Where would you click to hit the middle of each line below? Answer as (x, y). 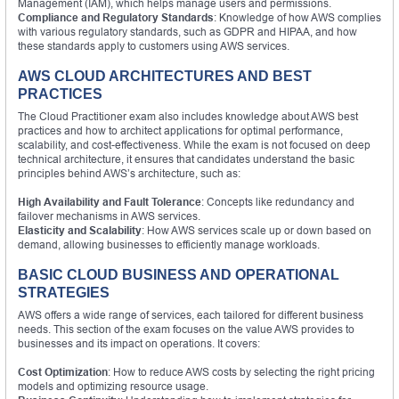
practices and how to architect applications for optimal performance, (180, 130)
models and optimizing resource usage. (113, 386)
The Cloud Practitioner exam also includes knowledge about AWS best (188, 116)
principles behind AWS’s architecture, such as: (129, 173)
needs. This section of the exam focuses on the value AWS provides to (186, 329)
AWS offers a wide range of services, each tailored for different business (191, 314)
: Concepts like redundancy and (278, 201)
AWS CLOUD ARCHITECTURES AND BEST (165, 76)
